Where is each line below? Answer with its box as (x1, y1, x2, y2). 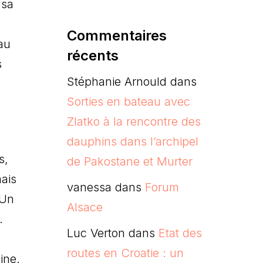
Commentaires (66, 26, 167, 44)
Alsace (66, 200, 103, 214)
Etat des (158, 225, 202, 240)
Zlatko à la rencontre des (66, 114, 201, 129)
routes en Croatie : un (66, 245, 184, 260)
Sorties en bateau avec (66, 94, 190, 109)
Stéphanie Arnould (66, 74, 167, 89)
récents (66, 46, 119, 64)
